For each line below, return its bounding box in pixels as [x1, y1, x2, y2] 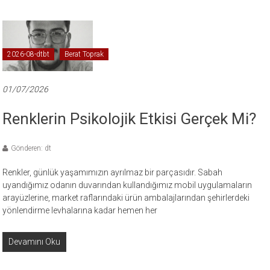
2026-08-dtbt [7, 50, 50, 59]
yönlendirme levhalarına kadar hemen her [2, 206, 158, 216]
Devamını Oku [8, 237, 61, 247]
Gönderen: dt [11, 144, 52, 153]
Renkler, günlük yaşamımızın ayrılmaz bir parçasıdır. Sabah [2, 168, 223, 178]
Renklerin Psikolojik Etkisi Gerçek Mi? [2, 110, 257, 128]
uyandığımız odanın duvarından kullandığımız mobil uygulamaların [2, 180, 253, 190]
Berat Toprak [64, 50, 104, 59]
